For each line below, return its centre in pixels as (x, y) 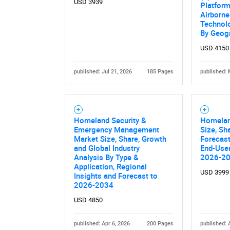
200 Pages (160, 224)
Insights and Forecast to (116, 176)
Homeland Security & (110, 120)
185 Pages (160, 72)
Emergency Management (116, 130)
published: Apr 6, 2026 (102, 224)
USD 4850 (88, 200)
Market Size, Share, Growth (120, 139)
